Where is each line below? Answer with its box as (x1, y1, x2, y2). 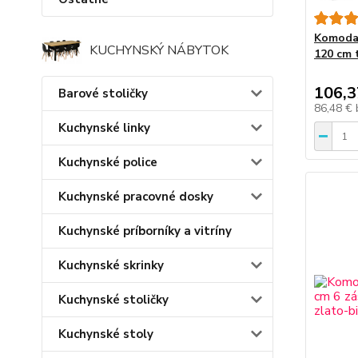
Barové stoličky (58, 85, 148, 101)
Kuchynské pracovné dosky (58, 188, 213, 205)
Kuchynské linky (58, 119, 150, 136)
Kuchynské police (58, 153, 157, 170)
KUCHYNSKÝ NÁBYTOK (89, 42, 229, 59)
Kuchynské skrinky (58, 257, 164, 273)
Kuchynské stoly (58, 325, 153, 342)
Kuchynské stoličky (58, 291, 169, 308)
